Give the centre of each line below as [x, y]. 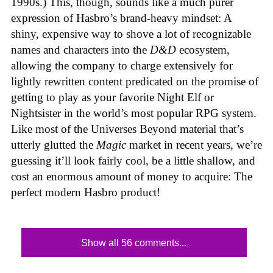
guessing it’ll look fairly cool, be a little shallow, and [133, 161]
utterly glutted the [54, 145]
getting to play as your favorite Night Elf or [112, 97]
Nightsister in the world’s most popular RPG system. [134, 113]
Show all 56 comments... [134, 243]
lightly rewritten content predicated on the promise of [135, 81]
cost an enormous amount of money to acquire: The [132, 176]
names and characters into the [80, 50]
